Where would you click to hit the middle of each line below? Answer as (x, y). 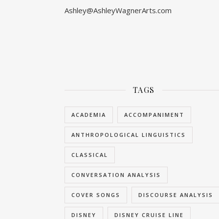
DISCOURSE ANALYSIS (176, 195)
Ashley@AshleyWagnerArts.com (118, 10)
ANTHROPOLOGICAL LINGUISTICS (129, 135)
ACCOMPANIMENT (154, 115)
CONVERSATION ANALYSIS (116, 175)
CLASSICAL (90, 155)
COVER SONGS (96, 195)
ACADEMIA (89, 115)
